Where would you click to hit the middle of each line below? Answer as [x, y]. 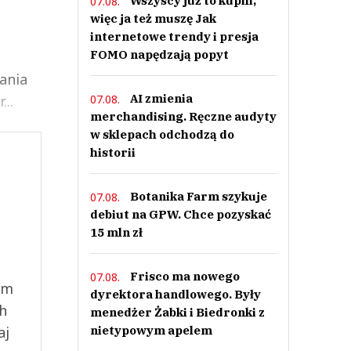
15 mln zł [116, 232]
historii [112, 152]
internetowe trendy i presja [174, 36]
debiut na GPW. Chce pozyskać [180, 214]
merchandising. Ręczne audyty [183, 116]
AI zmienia [161, 98]
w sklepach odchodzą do [162, 134]
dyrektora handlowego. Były [175, 294]
